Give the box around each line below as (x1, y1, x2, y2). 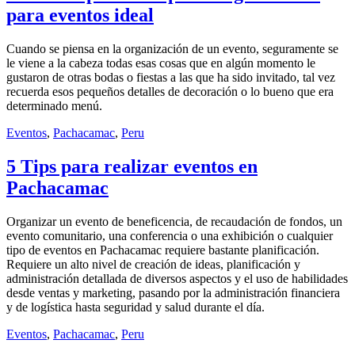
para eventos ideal (6, 4, 154, 25)
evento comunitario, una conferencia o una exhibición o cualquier (6, 228, 333, 242)
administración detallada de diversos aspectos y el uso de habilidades (6, 271, 348, 285)
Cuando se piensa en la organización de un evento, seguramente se (6, 41, 338, 55)
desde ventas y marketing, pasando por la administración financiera (6, 285, 340, 300)
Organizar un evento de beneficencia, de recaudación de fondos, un (6, 214, 342, 228)
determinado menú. (6, 98, 102, 113)
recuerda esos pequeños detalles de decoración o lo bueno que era (6, 84, 334, 98)
